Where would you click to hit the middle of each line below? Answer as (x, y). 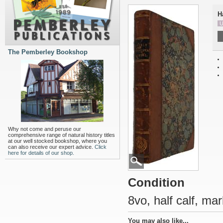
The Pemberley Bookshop (48, 52)
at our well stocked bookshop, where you (57, 141)
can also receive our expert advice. (51, 147)
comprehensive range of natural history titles (61, 135)
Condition (156, 182)
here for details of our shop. (41, 153)
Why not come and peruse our (45, 129)
